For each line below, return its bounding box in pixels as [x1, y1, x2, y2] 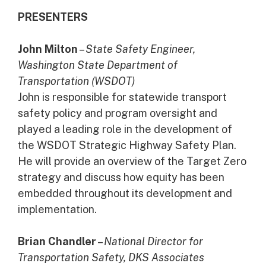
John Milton [18, 43, 78, 55]
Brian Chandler [18, 235, 96, 248]
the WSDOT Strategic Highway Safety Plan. [18, 139, 236, 151]
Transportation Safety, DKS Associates [18, 251, 204, 264]
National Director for [104, 235, 203, 248]
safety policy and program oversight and [18, 107, 217, 119]
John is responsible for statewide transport [18, 91, 227, 103]
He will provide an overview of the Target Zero [18, 155, 246, 167]
